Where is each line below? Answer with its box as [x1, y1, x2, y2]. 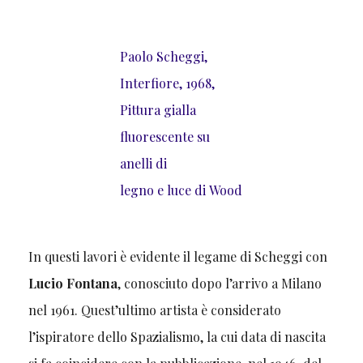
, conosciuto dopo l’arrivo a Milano [117, 275, 322, 293]
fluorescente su [120, 128, 211, 146]
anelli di [120, 155, 168, 173]
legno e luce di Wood [120, 181, 243, 199]
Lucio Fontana [28, 275, 117, 293]
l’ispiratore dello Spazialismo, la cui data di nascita [28, 328, 326, 346]
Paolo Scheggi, [120, 48, 208, 66]
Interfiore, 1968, [120, 75, 216, 92]
